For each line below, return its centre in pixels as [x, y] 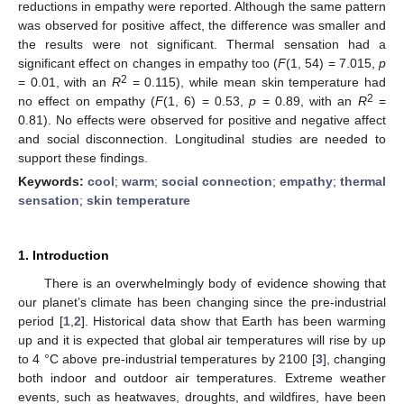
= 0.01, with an [65, 82]
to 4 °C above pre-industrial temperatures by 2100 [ [167, 358]
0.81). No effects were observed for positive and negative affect [202, 119]
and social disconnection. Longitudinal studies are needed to [202, 138]
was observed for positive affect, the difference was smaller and [202, 25]
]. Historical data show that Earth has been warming [234, 321]
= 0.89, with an [307, 101]
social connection [217, 181]
